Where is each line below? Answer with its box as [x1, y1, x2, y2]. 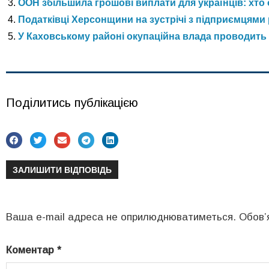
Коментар [6, 244, 57, 256]
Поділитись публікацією [6, 96, 138, 110]
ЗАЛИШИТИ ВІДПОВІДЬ [13, 164, 112, 175]
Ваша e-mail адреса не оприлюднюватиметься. [6, 211, 236, 223]
